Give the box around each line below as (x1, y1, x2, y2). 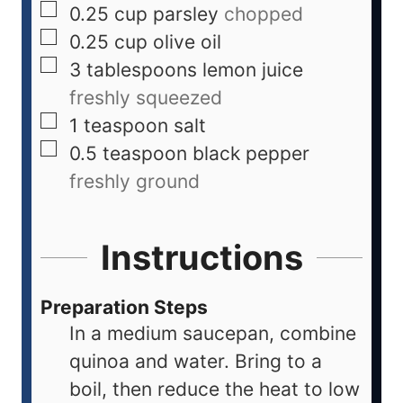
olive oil (153, 31, 221, 54)
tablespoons (86, 58, 197, 82)
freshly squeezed (69, 86, 222, 110)
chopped (224, 3, 303, 26)
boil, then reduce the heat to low (69, 378, 360, 401)
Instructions (100, 237, 303, 279)
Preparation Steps (40, 296, 208, 319)
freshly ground (69, 170, 200, 193)
